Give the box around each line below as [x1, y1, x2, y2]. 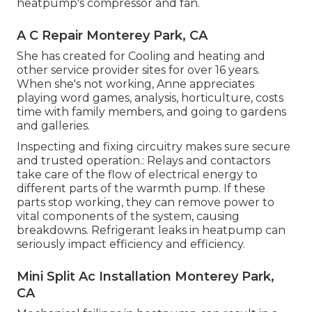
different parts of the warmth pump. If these [17, 181, 265, 195]
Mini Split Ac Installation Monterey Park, [17, 268, 274, 284]
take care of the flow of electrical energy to [17, 167, 258, 181]
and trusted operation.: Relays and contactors [17, 153, 270, 167]
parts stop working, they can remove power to [17, 195, 274, 209]
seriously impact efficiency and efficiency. [17, 237, 245, 251]
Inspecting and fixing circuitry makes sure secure [17, 139, 290, 153]
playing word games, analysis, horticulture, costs [17, 91, 283, 104]
